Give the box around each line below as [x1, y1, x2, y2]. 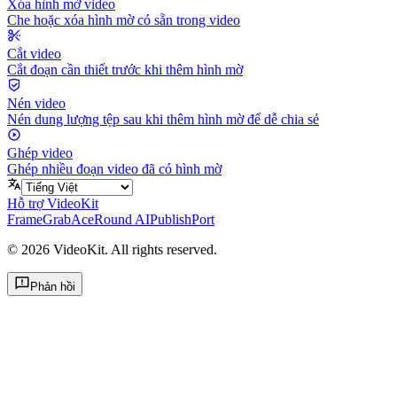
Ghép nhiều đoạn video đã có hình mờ [7, 160, 222, 176]
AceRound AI [71, 211, 150, 227]
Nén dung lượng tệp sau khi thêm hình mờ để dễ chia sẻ [7, 111, 319, 127]
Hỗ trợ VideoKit [7, 195, 98, 211]
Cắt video [7, 45, 61, 61]
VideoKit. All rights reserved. [50, 241, 217, 257]
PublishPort [150, 211, 214, 227]
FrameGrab [7, 211, 71, 227]
